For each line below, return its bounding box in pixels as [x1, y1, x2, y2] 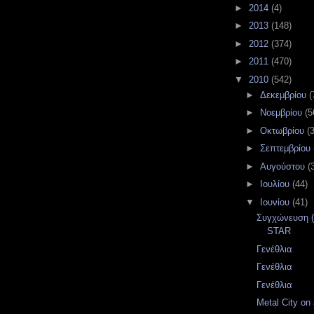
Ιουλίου [259, 179, 292, 190]
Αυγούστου [259, 161, 308, 172]
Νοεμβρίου [259, 107, 305, 118]
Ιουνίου [259, 196, 292, 207]
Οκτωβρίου [259, 125, 307, 136]
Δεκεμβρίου [259, 89, 309, 100]
